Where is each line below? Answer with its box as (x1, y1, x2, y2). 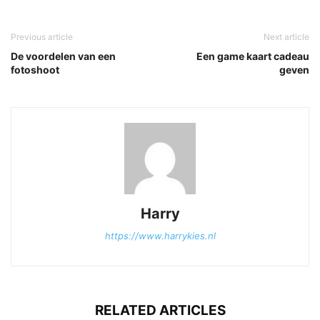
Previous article (11, 31, 73, 42)
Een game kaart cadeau (196, 49, 309, 62)
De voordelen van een (11, 49, 116, 62)
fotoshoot (11, 63, 59, 76)
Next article (264, 31, 309, 42)
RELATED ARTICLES (94, 301, 226, 319)
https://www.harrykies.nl (104, 229, 216, 241)
